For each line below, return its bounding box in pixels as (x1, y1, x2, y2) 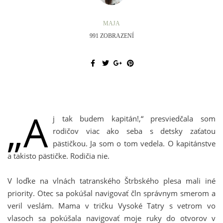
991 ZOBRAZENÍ (89, 32, 134, 39)
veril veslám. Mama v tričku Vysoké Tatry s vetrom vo (7, 201, 216, 211)
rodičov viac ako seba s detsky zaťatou (53, 126, 216, 136)
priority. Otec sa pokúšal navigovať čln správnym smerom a (7, 188, 216, 198)
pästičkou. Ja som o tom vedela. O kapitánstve (53, 138, 216, 148)
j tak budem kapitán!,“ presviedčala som (53, 113, 216, 123)
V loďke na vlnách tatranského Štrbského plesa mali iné (7, 176, 216, 186)
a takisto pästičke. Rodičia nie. (7, 151, 110, 161)
